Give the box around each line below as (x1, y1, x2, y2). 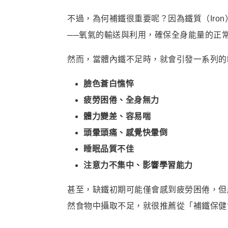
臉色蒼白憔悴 (83, 79, 134, 88)
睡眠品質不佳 (83, 144, 134, 153)
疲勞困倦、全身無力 (83, 95, 159, 104)
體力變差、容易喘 (83, 111, 151, 121)
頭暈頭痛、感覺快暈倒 (83, 128, 167, 137)
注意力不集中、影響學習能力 (83, 160, 193, 169)
